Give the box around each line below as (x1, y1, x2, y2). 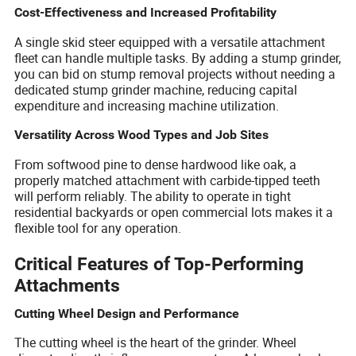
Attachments (14, 275, 121, 297)
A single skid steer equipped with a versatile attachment (14, 33, 326, 51)
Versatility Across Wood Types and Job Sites (14, 126, 269, 142)
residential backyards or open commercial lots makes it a (14, 203, 334, 221)
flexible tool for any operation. (14, 219, 182, 237)
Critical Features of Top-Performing (14, 253, 304, 276)
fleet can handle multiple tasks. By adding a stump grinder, (14, 48, 342, 67)
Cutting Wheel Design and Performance (14, 305, 240, 321)
